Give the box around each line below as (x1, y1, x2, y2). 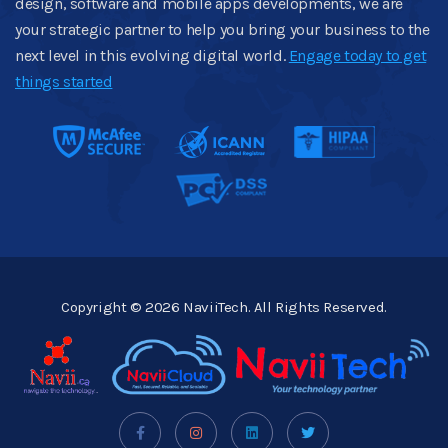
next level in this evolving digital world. (15, 46, 289, 66)
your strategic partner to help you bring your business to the (15, 20, 430, 40)
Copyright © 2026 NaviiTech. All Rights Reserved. (61, 298, 387, 317)
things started (15, 72, 113, 92)
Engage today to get (288, 46, 427, 66)
